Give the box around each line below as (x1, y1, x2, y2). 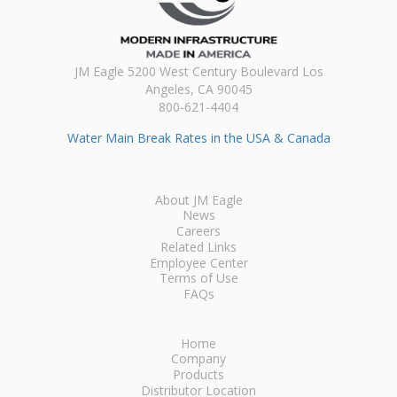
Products (173, 366, 224, 384)
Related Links (160, 237, 237, 255)
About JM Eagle (154, 191, 243, 208)
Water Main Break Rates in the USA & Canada (66, 128, 331, 146)
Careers (176, 222, 221, 240)
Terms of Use (159, 269, 238, 287)
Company (171, 350, 226, 368)
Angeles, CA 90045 (144, 80, 253, 97)
